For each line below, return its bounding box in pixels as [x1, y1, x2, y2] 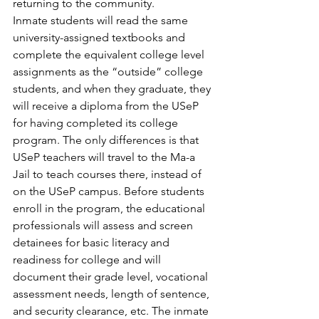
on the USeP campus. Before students [13, 184, 207, 198]
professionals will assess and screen [13, 219, 196, 232]
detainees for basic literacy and [13, 236, 172, 249]
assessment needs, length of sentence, [13, 287, 212, 300]
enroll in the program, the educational [13, 202, 208, 215]
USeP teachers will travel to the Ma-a [13, 150, 198, 164]
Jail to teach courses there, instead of [13, 167, 204, 181]
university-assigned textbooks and [13, 31, 188, 44]
